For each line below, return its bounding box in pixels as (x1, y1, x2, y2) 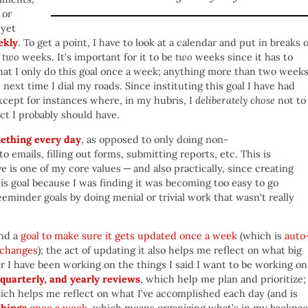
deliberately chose (195, 94, 275, 107)
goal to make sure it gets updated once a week (21, 230, 237, 243)
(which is (237, 230, 285, 243)
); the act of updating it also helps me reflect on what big (38, 244, 302, 257)
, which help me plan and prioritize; (140, 273, 306, 286)
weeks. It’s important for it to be (19, 51, 175, 64)
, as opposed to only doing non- (81, 133, 228, 146)
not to (275, 94, 306, 107)
